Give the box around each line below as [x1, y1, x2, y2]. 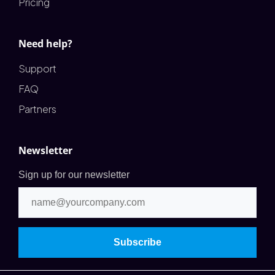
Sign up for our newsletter [18, 169, 130, 180]
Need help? [18, 37, 72, 51]
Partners [18, 103, 56, 116]
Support [18, 62, 56, 76]
